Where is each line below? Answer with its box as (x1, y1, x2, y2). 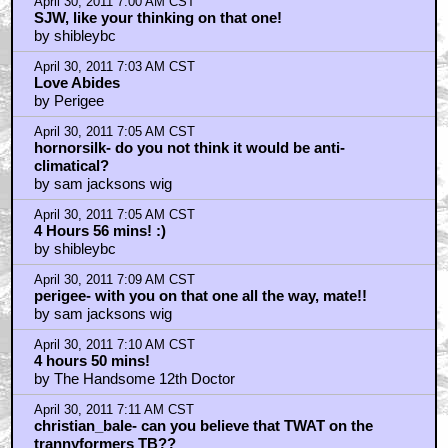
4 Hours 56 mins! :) (33, 221, 166, 239)
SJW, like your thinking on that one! (33, 8, 282, 26)
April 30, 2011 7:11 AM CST (33, 402, 194, 417)
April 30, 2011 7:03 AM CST (33, 59, 195, 74)
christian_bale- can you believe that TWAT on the (33, 416, 373, 434)
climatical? (33, 156, 109, 174)
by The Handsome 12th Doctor (33, 369, 235, 387)
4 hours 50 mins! (33, 351, 150, 369)
